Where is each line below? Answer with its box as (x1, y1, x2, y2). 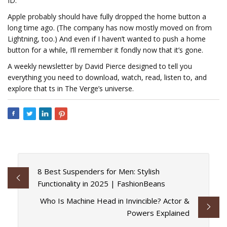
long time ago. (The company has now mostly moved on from (8, 23, 212, 32)
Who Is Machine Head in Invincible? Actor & (40, 196, 190, 206)
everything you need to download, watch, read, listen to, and (8, 72, 207, 82)
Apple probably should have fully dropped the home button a (8, 12, 206, 21)
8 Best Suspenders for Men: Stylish (37, 166, 160, 177)
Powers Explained (127, 208, 190, 218)
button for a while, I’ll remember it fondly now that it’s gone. (8, 45, 203, 55)
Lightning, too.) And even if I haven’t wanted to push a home (8, 34, 206, 44)
